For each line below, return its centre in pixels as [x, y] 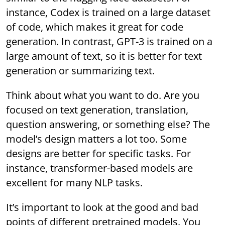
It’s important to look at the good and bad [102, 207]
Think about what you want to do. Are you [103, 95]
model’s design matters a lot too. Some [97, 139]
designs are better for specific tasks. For [99, 154]
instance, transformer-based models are [100, 168]
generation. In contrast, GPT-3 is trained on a [109, 42]
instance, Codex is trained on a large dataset [108, 13]
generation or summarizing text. [81, 71]
